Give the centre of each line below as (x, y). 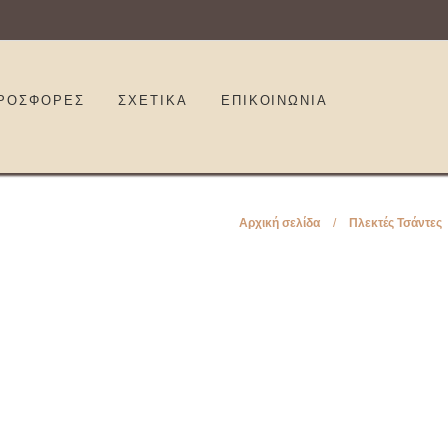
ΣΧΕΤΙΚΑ (153, 101)
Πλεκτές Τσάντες (395, 223)
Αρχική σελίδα (279, 223)
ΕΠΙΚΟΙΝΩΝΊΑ (274, 101)
